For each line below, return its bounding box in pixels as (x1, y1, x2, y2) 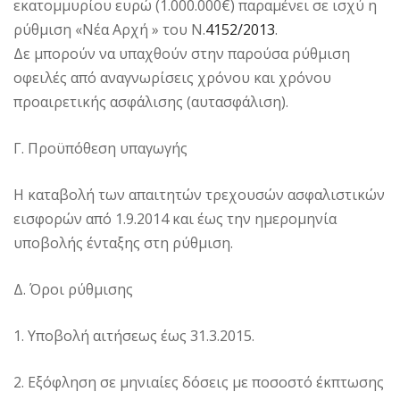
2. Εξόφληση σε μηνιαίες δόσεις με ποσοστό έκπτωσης (13, 371, 384, 392)
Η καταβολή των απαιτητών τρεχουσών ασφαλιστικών (13, 184, 385, 204)
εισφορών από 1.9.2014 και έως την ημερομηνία (13, 208, 337, 229)
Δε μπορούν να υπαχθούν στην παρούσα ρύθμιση (13, 43, 350, 63)
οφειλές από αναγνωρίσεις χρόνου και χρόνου (13, 67, 331, 87)
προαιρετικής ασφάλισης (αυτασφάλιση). (13, 91, 288, 112)
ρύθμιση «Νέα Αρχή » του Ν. (13, 19, 205, 39)
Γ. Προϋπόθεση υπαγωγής (13, 137, 187, 158)
